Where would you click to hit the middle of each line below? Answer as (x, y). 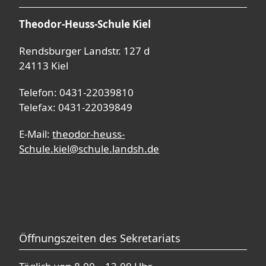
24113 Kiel (44, 66)
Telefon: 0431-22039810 (77, 93)
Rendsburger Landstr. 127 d (85, 51)
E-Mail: (36, 134)
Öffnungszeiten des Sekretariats (100, 238)
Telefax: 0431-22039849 (76, 107)
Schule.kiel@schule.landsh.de (89, 149)
